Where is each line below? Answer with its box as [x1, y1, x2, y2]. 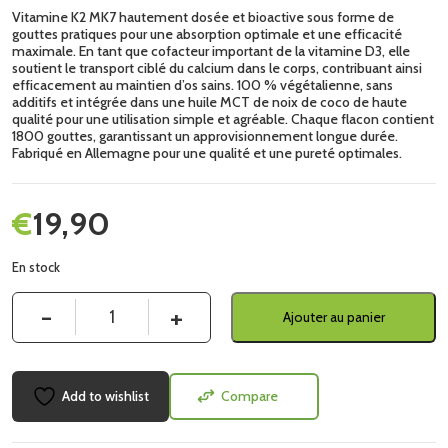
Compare [220, 386, 278, 405]
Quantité [18, 296, 72, 315]
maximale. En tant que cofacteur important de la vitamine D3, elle [12, 41, 410, 60]
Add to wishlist [62, 386, 149, 405]
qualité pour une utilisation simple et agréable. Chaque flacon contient [12, 109, 434, 128]
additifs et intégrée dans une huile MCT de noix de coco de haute [12, 92, 407, 111]
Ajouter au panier [282, 307, 385, 326]
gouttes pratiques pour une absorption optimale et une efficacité [12, 24, 402, 43]
